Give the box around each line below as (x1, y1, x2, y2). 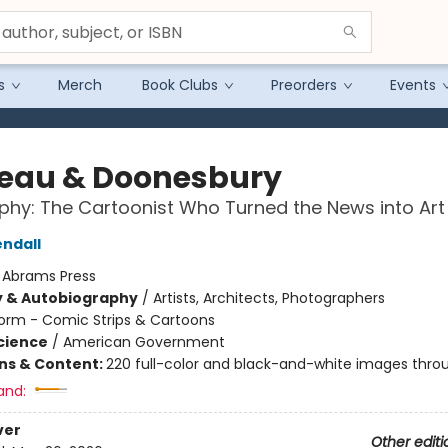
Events (390, 75, 436, 95)
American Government (62, 332, 225, 352)
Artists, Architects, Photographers (152, 288, 385, 308)
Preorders (271, 75, 337, 95)
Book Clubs (142, 75, 218, 95)
